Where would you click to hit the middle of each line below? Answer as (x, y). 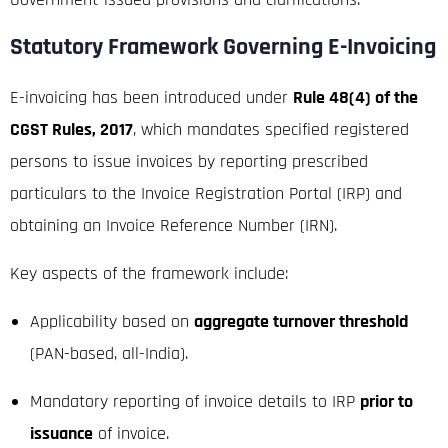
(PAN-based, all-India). (109, 353)
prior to (386, 401)
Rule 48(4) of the (355, 97)
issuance (61, 433)
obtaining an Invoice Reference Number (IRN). (173, 225)
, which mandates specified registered (271, 129)
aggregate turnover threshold (301, 321)
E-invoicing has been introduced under (151, 97)
